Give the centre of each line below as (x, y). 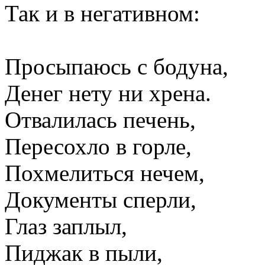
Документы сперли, (101, 200)
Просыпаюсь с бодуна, (117, 67)
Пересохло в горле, (98, 147)
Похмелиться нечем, (105, 173)
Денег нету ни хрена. (108, 93)
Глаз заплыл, (66, 227)
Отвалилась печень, (100, 120)
